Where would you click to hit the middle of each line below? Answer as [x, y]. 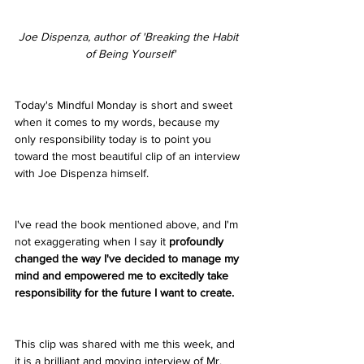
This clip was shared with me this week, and [126, 343]
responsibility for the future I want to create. [124, 292]
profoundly [198, 241]
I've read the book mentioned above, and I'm [128, 224]
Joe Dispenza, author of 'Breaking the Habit [130, 36]
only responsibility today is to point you [115, 139]
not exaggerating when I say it [92, 241]
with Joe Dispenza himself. [83, 173]
